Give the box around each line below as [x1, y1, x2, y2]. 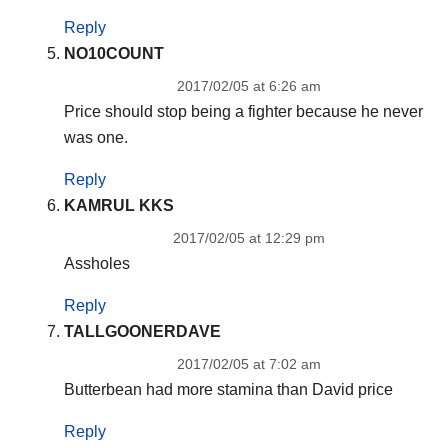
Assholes [63, 255, 130, 273]
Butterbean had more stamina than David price [63, 381, 393, 399]
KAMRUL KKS [63, 197, 174, 215]
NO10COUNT [63, 45, 164, 63]
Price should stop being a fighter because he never [63, 103, 423, 121]
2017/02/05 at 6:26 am [176, 78, 321, 95]
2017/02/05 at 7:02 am [176, 356, 321, 373]
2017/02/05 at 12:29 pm [172, 230, 325, 247]
